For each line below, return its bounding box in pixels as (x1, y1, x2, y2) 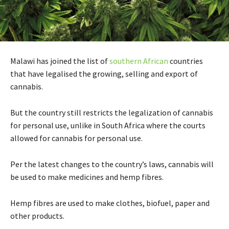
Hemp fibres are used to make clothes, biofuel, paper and (10, 198, 210, 209)
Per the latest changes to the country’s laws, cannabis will (10, 159, 214, 170)
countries (168, 56, 203, 66)
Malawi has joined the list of (10, 56, 109, 66)
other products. (10, 211, 64, 221)
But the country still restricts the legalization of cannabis (10, 107, 213, 118)
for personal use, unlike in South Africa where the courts (10, 120, 205, 131)
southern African (109, 56, 168, 66)
